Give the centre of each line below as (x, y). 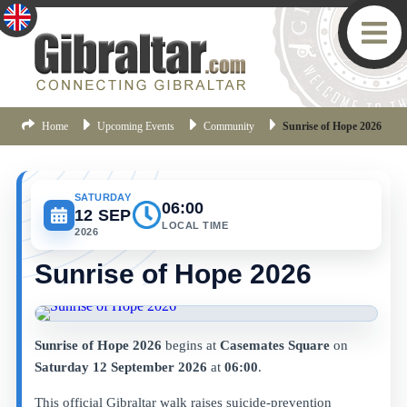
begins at (191, 345)
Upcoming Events (135, 126)
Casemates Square (275, 345)
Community (228, 126)
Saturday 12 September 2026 (121, 367)
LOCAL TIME (195, 225)
